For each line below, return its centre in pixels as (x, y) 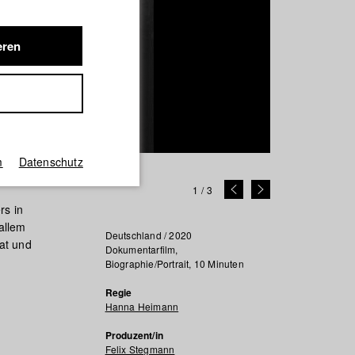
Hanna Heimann (142, 306)
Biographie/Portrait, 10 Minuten (174, 263)
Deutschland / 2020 (149, 235)
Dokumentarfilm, (141, 249)
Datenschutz (51, 162)
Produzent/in (134, 335)
